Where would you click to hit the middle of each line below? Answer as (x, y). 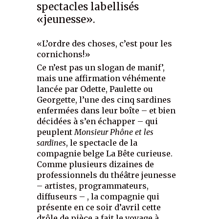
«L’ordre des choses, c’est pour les (105, 43)
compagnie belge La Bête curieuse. (105, 153)
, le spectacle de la (102, 142)
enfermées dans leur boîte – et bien (106, 110)
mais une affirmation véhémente (101, 78)
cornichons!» (64, 54)
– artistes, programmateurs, (93, 186)
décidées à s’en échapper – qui (98, 121)
